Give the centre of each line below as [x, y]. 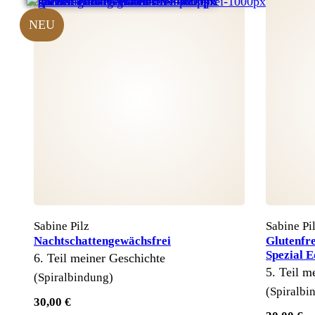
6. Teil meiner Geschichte [99, 258]
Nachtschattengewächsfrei [102, 240]
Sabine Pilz [62, 226]
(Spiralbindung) [73, 277]
